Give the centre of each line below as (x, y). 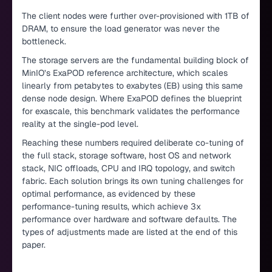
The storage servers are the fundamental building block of (135, 60)
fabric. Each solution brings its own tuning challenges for (133, 181)
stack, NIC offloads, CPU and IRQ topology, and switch (128, 168)
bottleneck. (44, 41)
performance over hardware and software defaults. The (129, 219)
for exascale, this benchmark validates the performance (131, 111)
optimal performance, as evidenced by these (109, 193)
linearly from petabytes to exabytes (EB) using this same (132, 85)
